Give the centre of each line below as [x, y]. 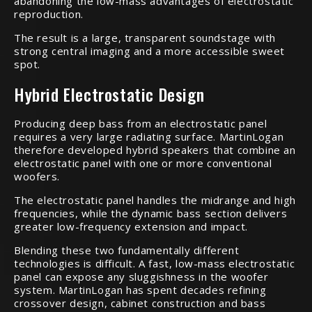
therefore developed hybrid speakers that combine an [155, 149]
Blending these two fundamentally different [127, 250]
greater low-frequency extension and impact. [131, 226]
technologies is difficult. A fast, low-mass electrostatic [155, 263]
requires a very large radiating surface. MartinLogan [149, 136]
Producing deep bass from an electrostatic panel [141, 123]
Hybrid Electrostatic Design [109, 94]
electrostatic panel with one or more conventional [143, 163]
